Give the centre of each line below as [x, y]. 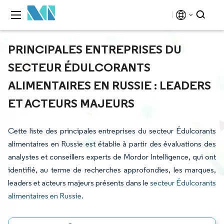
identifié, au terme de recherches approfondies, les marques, [112, 170]
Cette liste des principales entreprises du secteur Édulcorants [112, 131]
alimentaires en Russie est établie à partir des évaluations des [112, 144]
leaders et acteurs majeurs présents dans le [79, 183]
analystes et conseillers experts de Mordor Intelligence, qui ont [112, 157]
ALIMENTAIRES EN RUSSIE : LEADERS [109, 85]
